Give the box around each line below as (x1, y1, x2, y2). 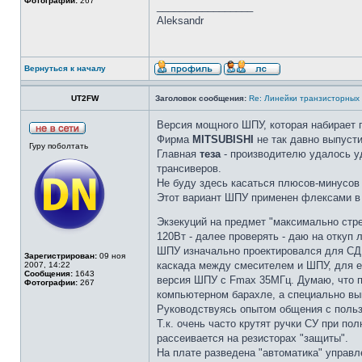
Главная (157, 148, 200, 160)
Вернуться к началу (24, 64, 106, 73)
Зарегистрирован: (24, 251, 97, 260)
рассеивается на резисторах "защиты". (157, 332, 348, 344)
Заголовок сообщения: (155, 94, 246, 103)
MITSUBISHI (192, 133, 254, 145)
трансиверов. (157, 162, 221, 175)
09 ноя (97, 251, 125, 260)
